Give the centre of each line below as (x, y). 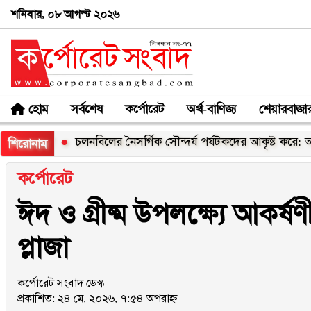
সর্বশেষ (87, 109)
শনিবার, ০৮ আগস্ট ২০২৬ (65, 14)
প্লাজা (43, 247)
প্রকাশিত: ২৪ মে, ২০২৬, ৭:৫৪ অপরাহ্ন (98, 298)
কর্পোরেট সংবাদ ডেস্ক (61, 283)
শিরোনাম (27, 144)
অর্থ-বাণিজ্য (212, 109)
